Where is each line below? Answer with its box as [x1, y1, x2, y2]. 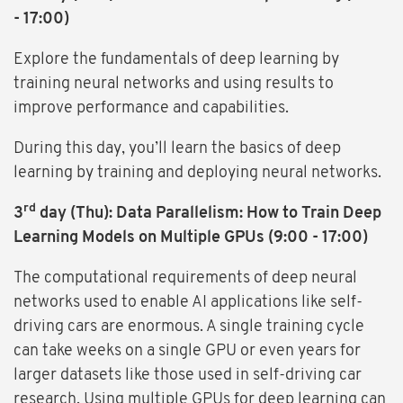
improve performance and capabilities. [13, 100, 289, 118]
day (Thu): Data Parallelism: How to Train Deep [36, 205, 381, 223]
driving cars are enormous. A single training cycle [13, 318, 364, 336]
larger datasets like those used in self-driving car [13, 367, 362, 385]
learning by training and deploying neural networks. [13, 165, 381, 183]
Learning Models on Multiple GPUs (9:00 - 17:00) [13, 229, 368, 247]
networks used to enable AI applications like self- [13, 294, 363, 312]
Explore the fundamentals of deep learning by [13, 51, 339, 69]
